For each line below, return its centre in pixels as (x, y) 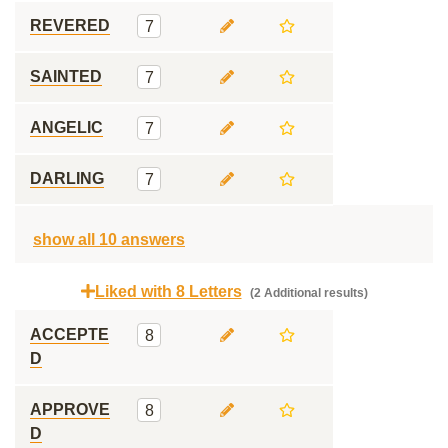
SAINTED (66, 76)
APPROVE (70, 409)
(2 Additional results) (307, 293)
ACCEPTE (69, 334)
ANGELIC (66, 127)
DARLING (67, 178)
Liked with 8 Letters (168, 291)
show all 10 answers (109, 239)
